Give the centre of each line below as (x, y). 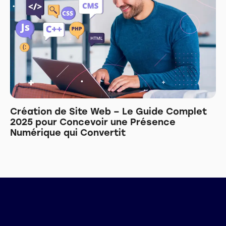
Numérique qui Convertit (68, 132)
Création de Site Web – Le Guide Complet (108, 111)
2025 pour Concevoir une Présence (93, 122)
